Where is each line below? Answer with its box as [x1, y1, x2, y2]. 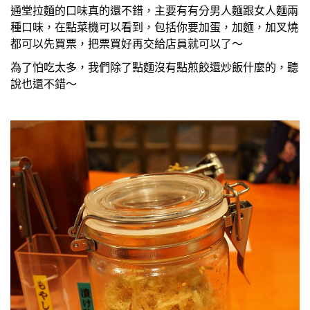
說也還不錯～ [10, 76, 77, 90]
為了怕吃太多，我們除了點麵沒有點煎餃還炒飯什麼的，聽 [10, 60, 298, 73]
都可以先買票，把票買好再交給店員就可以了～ [10, 36, 243, 50]
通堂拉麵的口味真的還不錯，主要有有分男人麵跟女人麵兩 [10, 3, 298, 17]
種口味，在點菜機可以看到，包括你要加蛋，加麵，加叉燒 [10, 19, 298, 33]
